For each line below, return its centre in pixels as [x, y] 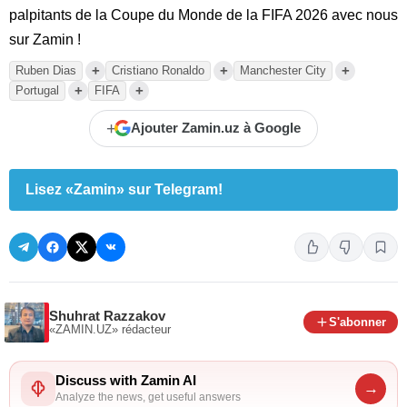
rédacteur [146, 329]
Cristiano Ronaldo [158, 70]
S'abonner [357, 323]
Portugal [37, 90]
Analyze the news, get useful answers [148, 397]
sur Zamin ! [45, 39]
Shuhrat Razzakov [107, 316]
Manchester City [283, 70]
